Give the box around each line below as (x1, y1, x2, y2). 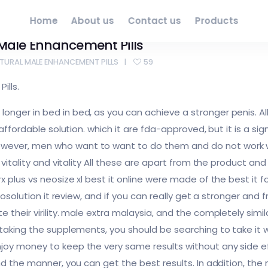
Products (194, 14, 239, 27)
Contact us (127, 14, 182, 27)
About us (71, 14, 114, 27)
